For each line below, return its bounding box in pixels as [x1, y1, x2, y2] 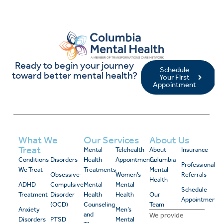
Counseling [84, 200, 115, 208]
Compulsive [50, 180, 84, 188]
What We [18, 133, 58, 146]
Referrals [181, 170, 207, 178]
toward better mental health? [11, 69, 137, 81]
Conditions [18, 155, 49, 163]
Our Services [84, 133, 139, 146]
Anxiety [18, 205, 40, 213]
